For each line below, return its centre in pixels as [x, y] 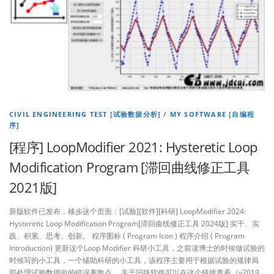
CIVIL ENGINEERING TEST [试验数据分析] [85, 114]
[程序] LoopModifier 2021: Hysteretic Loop [133, 146]
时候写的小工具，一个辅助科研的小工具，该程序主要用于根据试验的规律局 [134, 260]
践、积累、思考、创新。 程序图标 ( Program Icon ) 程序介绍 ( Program [127, 235]
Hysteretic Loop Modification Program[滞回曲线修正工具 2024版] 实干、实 [134, 223]
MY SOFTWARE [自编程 [212, 114]
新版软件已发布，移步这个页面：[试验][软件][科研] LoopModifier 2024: [128, 211]
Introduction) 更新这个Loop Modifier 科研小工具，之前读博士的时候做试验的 [137, 248]
